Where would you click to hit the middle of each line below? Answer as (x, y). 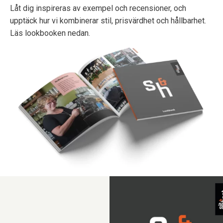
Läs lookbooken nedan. (50, 33)
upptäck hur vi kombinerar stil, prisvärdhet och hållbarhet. (108, 21)
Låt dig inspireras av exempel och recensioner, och (98, 8)
